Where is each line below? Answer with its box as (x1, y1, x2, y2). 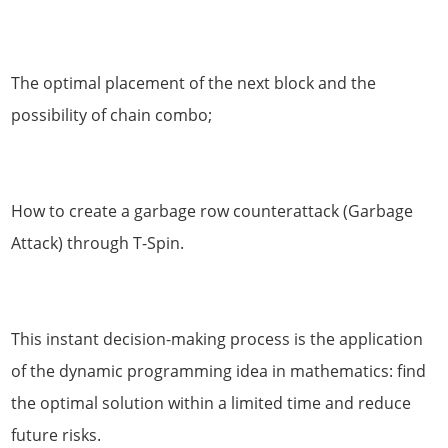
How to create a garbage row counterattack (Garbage (11, 200, 414, 223)
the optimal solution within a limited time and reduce (11, 392, 412, 415)
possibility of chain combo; (11, 104, 213, 127)
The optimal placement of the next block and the (11, 72, 377, 95)
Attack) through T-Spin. (11, 232, 185, 255)
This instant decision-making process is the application (11, 328, 424, 351)
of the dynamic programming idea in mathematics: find (11, 360, 427, 383)
